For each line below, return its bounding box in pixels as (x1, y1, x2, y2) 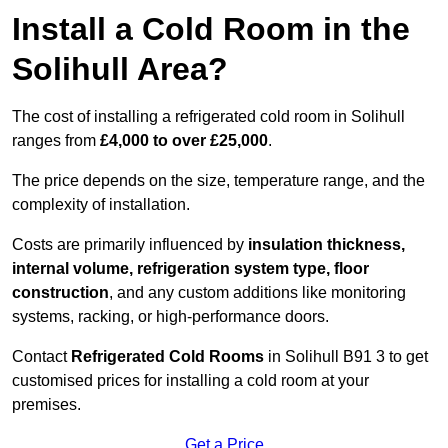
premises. (12, 396, 81, 414)
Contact (12, 348, 71, 366)
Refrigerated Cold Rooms (71, 348, 264, 366)
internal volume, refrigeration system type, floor (12, 260, 369, 278)
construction (12, 284, 109, 302)
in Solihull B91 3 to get (264, 348, 428, 366)
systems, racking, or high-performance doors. (12, 308, 329, 326)
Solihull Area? (12, 51, 228, 88)
